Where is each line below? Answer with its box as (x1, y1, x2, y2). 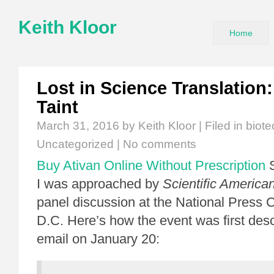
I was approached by (37, 176, 163, 191)
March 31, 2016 (37, 119, 119, 132)
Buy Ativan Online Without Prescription (37, 158, 265, 173)
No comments (123, 138, 196, 150)
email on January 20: (37, 231, 160, 246)
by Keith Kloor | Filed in (119, 119, 246, 132)
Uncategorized (37, 138, 114, 150)
